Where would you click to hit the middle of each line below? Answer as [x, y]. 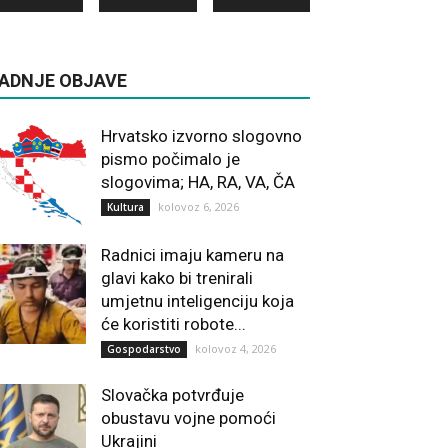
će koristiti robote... [173, 324]
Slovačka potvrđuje [172, 395]
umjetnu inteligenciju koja [197, 301]
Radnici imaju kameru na [192, 255]
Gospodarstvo [144, 349]
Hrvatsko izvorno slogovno [201, 136]
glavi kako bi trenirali [177, 278]
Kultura [125, 207]
